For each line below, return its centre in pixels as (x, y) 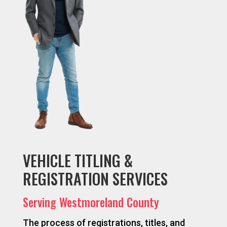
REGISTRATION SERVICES (95, 178)
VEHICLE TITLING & (78, 160)
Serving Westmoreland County (91, 202)
